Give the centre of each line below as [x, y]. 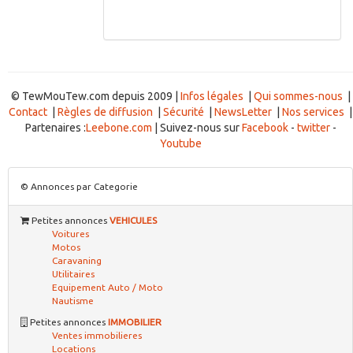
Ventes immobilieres [97, 335]
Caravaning [77, 260]
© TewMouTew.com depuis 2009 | [95, 96]
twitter [313, 127]
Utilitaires [73, 273]
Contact [28, 111]
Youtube [180, 143]
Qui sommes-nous [298, 96]
